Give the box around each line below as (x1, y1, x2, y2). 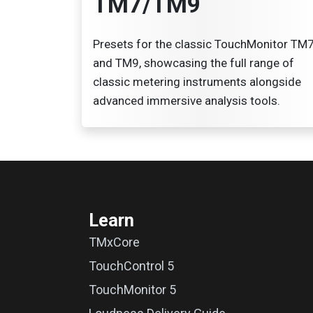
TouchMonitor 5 (89, 282, 176, 297)
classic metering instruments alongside (93, 74, 301, 89)
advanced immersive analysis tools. (93, 93, 280, 108)
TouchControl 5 (89, 258, 174, 273)
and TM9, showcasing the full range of (93, 55, 294, 70)
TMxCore (89, 234, 140, 249)
